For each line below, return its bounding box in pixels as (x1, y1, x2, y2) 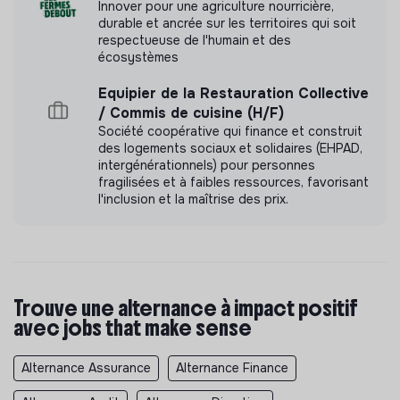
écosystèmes (98, 48, 179, 65)
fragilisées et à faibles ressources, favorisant (98, 173, 369, 190)
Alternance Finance (176, 359, 288, 376)
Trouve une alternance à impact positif (13, 294, 358, 321)
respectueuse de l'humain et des (98, 31, 291, 48)
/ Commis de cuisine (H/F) (98, 103, 284, 122)
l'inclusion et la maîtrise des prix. (98, 190, 288, 207)
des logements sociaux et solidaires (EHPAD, (98, 139, 362, 156)
